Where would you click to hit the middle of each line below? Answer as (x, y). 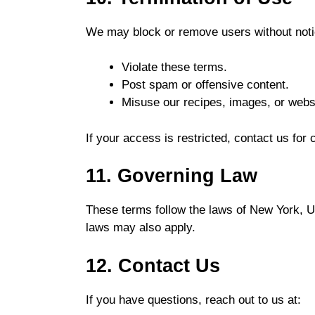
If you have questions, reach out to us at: (193, 300)
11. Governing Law (172, 176)
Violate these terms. (174, 67)
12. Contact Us (153, 265)
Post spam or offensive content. (205, 85)
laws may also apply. (141, 228)
